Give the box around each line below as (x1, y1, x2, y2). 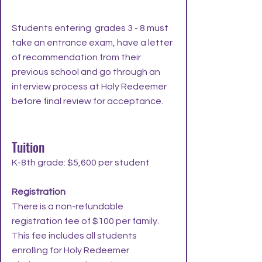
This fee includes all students (12, 231, 137, 240)
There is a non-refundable (12, 202, 123, 211)
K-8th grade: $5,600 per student (12, 158, 150, 167)
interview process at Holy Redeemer (12, 82, 167, 91)
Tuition (12, 137, 44, 156)
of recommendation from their (12, 53, 141, 62)
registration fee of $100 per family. (12, 216, 159, 226)
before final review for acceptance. (12, 96, 163, 106)
